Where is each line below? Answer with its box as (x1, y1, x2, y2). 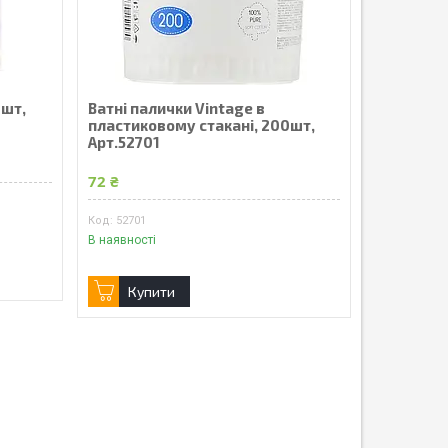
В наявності (87, 232, 156, 247)
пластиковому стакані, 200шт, (87, 116, 315, 135)
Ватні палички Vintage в (87, 99, 265, 118)
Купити (127, 282, 175, 300)
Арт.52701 (87, 133, 160, 152)
